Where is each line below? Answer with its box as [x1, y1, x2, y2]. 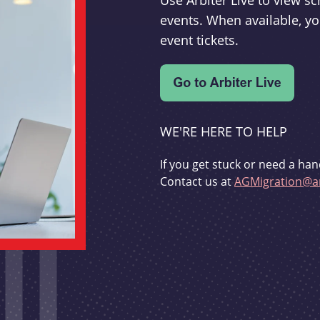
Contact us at [160, 174, 234, 189]
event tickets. [160, 31, 239, 49]
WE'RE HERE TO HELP [160, 123, 287, 141]
